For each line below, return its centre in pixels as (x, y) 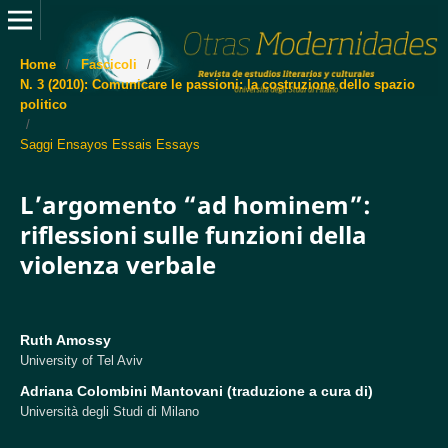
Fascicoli (108, 64)
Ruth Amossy (65, 339)
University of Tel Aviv (81, 360)
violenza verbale (117, 264)
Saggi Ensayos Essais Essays (109, 144)
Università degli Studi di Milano (109, 411)
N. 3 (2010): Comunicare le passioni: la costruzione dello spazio (217, 84)
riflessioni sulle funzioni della (193, 234)
